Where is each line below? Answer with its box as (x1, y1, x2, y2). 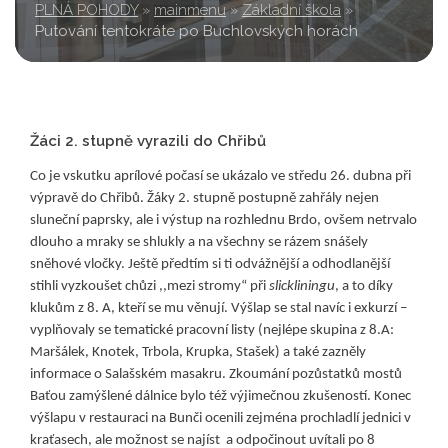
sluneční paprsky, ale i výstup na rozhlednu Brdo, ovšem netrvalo (30, 213, 417, 228)
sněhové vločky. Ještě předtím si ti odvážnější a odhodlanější (30, 257, 390, 272)
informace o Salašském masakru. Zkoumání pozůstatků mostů (30, 367, 402, 382)
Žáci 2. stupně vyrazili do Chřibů (30, 132, 266, 150)
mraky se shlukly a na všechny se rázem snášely (86, 235, 368, 250)
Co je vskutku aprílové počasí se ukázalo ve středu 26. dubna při (30, 169, 411, 184)
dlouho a (30, 235, 86, 250)
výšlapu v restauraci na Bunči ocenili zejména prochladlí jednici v (30, 411, 411, 426)
